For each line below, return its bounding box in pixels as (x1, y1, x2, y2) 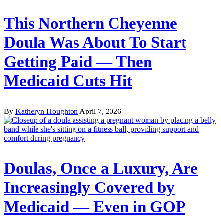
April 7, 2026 (79, 107, 121, 116)
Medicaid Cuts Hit (4, 72, 132, 90)
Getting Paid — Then (4, 53, 152, 71)
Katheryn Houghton (15, 107, 78, 116)
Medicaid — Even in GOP (4, 197, 185, 216)
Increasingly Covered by (4, 178, 175, 196)
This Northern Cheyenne (4, 14, 177, 33)
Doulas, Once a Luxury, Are (4, 159, 198, 177)
